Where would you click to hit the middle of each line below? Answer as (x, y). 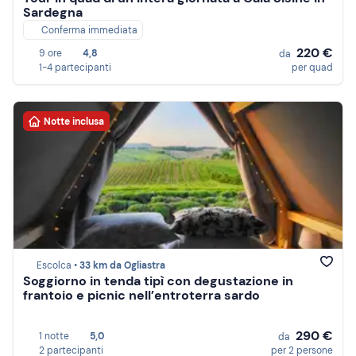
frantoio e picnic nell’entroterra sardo (141, 296)
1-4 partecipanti (75, 68)
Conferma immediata (89, 31)
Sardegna (53, 13)
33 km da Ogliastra (122, 266)
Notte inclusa (74, 121)
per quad (312, 68)
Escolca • (58, 266)
